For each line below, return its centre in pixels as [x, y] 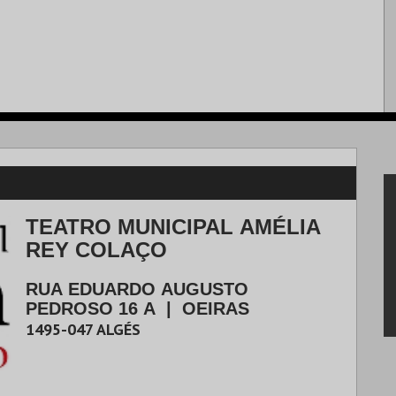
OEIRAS [216, 308]
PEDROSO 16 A [91, 308]
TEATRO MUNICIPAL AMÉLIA [173, 227]
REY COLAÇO [96, 250]
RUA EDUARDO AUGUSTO [137, 289]
